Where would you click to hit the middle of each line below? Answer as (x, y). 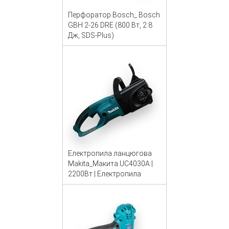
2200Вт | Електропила (104, 174)
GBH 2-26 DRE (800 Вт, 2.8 (110, 25)
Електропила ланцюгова (110, 153)
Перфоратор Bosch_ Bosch (114, 15)
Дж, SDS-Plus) (91, 35)
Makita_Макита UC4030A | (110, 163)
